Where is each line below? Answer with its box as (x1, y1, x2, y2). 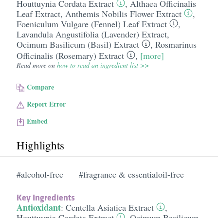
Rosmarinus (155, 38, 197, 50)
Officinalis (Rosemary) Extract (16, 50, 124, 61)
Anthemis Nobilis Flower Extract (65, 8, 182, 19)
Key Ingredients (16, 191, 75, 203)
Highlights (16, 138, 64, 152)
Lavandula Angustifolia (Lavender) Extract (16, 28, 167, 40)
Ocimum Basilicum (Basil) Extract (16, 38, 139, 50)
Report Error (27, 99, 66, 109)
